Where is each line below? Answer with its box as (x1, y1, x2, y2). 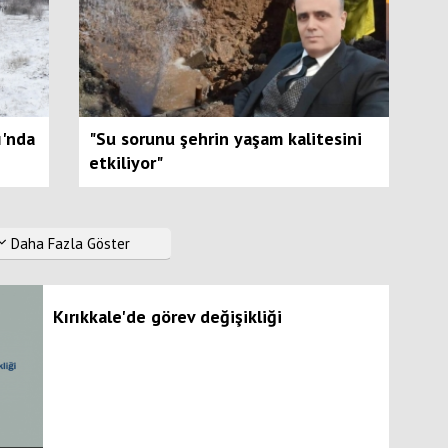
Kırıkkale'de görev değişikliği (53, 304, 282, 328)
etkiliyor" (88, 150, 163, 174)
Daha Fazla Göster (7, 233, 131, 253)
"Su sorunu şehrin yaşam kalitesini (88, 126, 362, 150)
